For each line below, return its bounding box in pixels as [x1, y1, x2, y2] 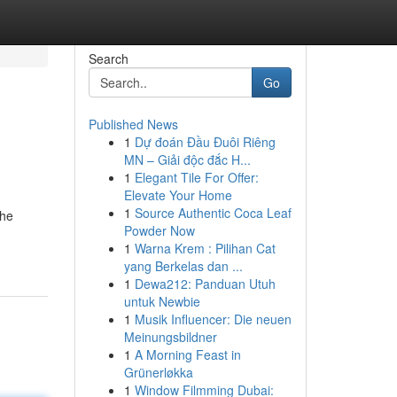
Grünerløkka [123, 363, 193, 381]
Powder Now [123, 222, 195, 239]
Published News [88, 115, 178, 133]
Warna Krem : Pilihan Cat [134, 239, 276, 257]
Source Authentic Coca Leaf [134, 204, 292, 222]
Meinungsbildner [123, 328, 217, 346]
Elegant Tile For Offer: [134, 168, 259, 186]
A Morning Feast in [134, 346, 241, 363]
